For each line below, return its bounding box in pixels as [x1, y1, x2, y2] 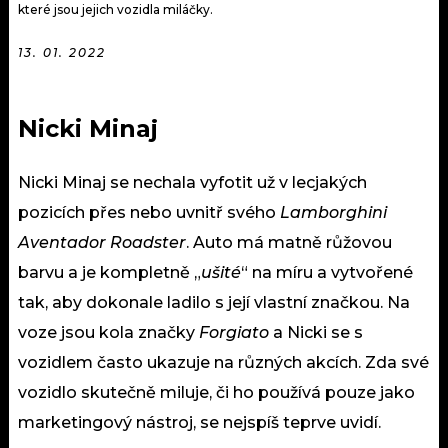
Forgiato [199, 323, 269, 343]
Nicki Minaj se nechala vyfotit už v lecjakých [18, 173, 367, 193]
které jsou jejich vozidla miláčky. [18, 2, 213, 18]
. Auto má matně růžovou [186, 233, 392, 253]
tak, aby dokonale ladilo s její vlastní [18, 293, 311, 313]
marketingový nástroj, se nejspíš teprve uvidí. [18, 413, 381, 433]
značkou [311, 293, 380, 313]
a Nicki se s [269, 323, 363, 343]
